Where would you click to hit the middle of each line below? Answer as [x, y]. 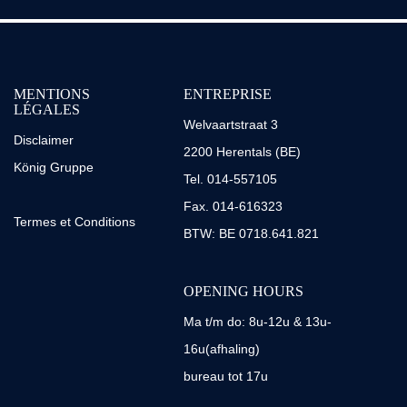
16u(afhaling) [221, 349]
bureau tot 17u [225, 376]
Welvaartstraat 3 [230, 124]
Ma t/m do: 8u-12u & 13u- [257, 322]
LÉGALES [47, 109]
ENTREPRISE [227, 94]
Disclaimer [44, 140]
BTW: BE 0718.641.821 [251, 233]
